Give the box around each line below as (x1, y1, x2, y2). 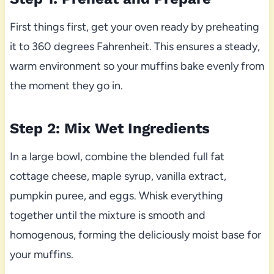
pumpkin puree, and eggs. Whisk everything (9, 188, 223, 202)
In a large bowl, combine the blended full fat (9, 149, 224, 163)
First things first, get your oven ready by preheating (9, 20, 259, 34)
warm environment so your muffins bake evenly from (9, 59, 264, 73)
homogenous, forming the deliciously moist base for (9, 228, 261, 242)
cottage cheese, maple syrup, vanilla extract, (9, 169, 226, 183)
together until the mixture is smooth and (9, 208, 206, 222)
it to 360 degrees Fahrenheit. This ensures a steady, (9, 39, 260, 53)
